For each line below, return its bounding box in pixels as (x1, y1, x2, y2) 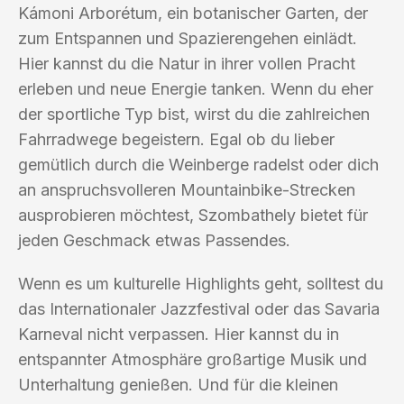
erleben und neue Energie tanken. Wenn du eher (18, 78, 373, 98)
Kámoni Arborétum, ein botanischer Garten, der (18, 3, 368, 23)
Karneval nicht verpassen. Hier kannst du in (18, 324, 339, 344)
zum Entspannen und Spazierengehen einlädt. (18, 28, 357, 48)
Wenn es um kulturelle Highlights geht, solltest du (18, 273, 383, 293)
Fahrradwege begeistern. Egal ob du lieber (18, 129, 335, 149)
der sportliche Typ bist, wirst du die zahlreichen (18, 104, 370, 124)
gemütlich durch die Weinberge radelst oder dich (18, 154, 379, 174)
